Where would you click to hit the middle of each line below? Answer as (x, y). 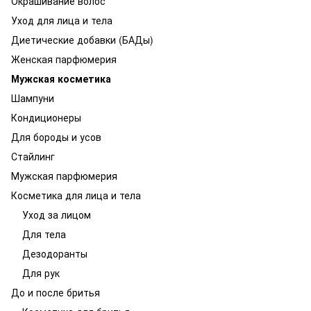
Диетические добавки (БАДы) (82, 40)
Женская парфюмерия (64, 59)
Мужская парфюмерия (64, 176)
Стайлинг (33, 156)
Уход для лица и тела (62, 20)
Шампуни (33, 98)
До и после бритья (56, 292)
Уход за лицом (57, 215)
